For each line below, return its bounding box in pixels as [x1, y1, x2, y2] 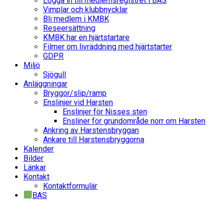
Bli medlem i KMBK [43, 14, 109, 23]
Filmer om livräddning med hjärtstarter [43, 42, 172, 51]
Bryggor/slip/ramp [43, 88, 107, 98]
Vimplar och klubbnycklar [43, 4, 128, 14]
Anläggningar [23, 79, 67, 88]
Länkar [23, 162, 46, 172]
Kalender [23, 144, 54, 153]
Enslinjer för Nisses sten [63, 107, 147, 116]
